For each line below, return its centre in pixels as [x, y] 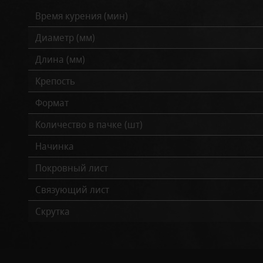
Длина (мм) [60, 60]
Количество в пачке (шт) [89, 125]
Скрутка [53, 212]
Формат [52, 103]
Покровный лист [72, 168]
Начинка [55, 146]
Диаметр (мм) [65, 38]
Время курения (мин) [82, 16]
